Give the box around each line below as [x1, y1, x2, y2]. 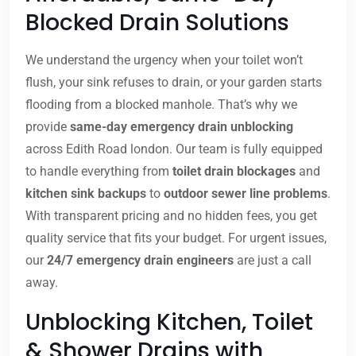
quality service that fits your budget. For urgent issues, [25, 230, 327, 246]
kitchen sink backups [25, 186, 146, 202]
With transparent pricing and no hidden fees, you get [25, 208, 317, 224]
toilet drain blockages [172, 164, 296, 180]
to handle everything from [25, 164, 172, 180]
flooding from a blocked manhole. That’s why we [25, 97, 297, 113]
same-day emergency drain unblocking [70, 119, 293, 135]
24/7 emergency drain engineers [47, 253, 234, 269]
